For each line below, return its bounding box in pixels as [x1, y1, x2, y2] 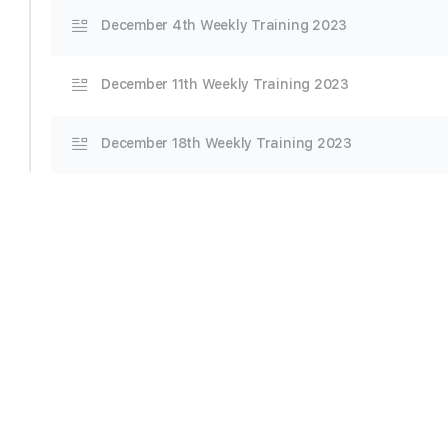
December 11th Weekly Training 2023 [101, 76, 349, 92]
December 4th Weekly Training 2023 [101, 17, 348, 33]
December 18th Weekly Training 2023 [101, 135, 352, 151]
